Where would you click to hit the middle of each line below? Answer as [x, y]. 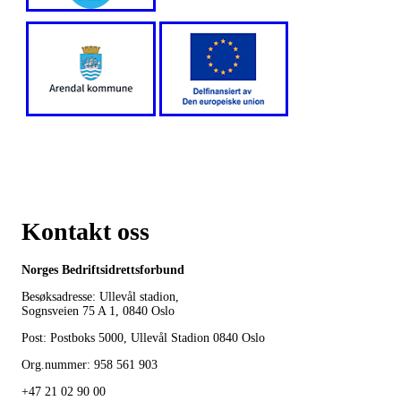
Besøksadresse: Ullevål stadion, [100, 296]
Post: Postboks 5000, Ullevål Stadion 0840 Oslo [143, 337]
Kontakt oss [85, 231]
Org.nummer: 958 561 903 [90, 364]
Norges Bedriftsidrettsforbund [103, 269]
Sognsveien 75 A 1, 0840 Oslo [98, 311]
